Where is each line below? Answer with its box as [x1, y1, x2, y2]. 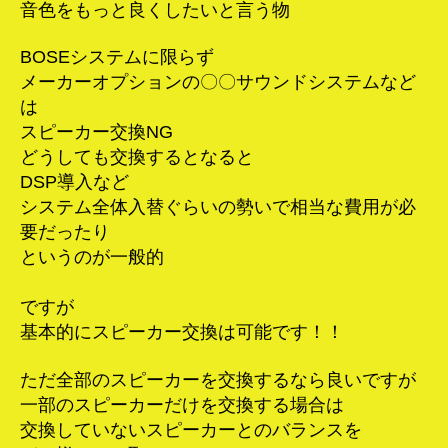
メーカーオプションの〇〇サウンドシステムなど [20, 72, 416, 93]
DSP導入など [20, 172, 129, 193]
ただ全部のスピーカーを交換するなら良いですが [20, 369, 416, 390]
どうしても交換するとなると [20, 147, 254, 168]
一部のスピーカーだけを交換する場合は [20, 394, 344, 415]
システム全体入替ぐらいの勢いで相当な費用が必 [20, 197, 416, 218]
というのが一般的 [20, 247, 164, 268]
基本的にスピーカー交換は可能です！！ [20, 322, 344, 343]
